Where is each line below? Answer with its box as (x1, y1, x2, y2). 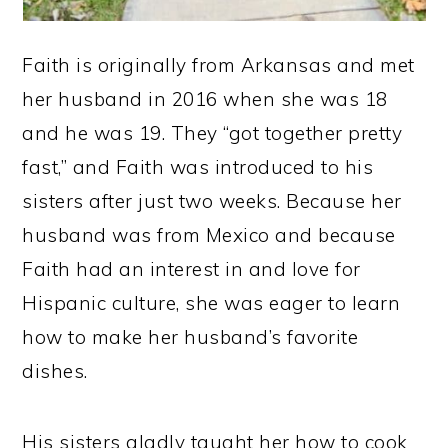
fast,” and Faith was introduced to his (22, 155, 374, 180)
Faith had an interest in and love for (22, 257, 361, 282)
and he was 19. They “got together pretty (22, 121, 403, 146)
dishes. (22, 359, 88, 384)
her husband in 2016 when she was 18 (22, 87, 388, 112)
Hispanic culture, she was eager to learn (22, 291, 401, 316)
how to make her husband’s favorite (22, 325, 359, 350)
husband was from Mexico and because (22, 223, 396, 248)
